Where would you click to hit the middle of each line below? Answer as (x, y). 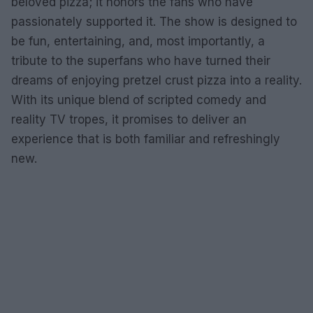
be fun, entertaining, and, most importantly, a (138, 41)
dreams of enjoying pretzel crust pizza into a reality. (156, 80)
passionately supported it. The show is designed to (154, 22)
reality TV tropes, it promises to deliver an (129, 119)
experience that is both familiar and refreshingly (146, 139)
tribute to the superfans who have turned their (141, 61)
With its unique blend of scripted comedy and (139, 100)
